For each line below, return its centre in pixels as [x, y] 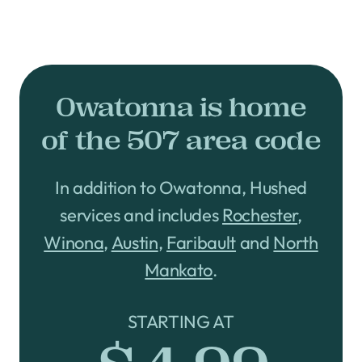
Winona [74, 242]
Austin [135, 242]
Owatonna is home [181, 107]
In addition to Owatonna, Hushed [181, 187]
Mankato [179, 269]
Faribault [202, 242]
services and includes [141, 215]
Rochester [260, 215]
